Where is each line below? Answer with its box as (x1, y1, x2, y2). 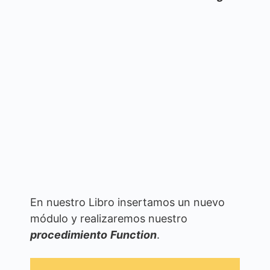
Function (110, 228, 157, 241)
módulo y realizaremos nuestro (30, 212, 187, 225)
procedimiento (30, 228, 107, 241)
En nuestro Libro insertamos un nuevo (30, 195, 225, 209)
